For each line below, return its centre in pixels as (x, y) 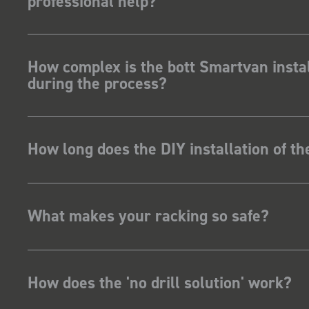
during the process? (98, 83)
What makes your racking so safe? (149, 216)
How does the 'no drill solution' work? (160, 283)
